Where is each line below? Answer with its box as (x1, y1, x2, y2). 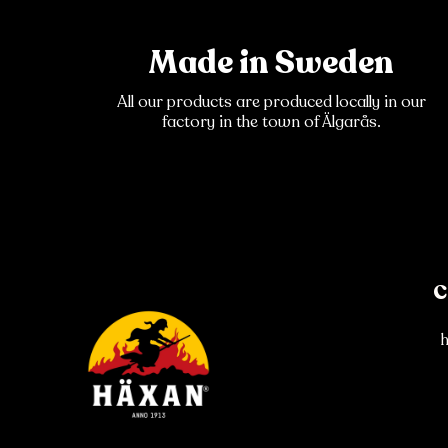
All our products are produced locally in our (116, 91, 426, 114)
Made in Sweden (148, 41, 394, 86)
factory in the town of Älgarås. (161, 111, 381, 134)
